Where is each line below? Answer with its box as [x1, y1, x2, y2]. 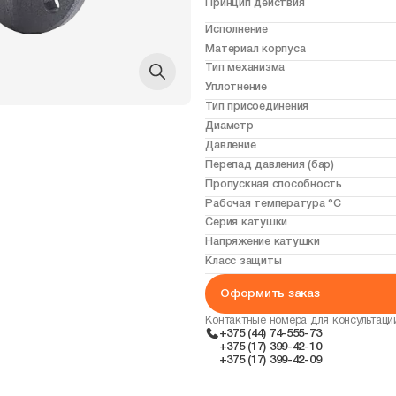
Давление [205, 140, 256, 150]
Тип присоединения [205, 102, 309, 112]
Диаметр [205, 121, 254, 132]
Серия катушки [205, 217, 288, 228]
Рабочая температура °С [205, 198, 341, 209]
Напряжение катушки [205, 237, 320, 247]
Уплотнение [205, 82, 267, 93]
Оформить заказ [220, 287, 320, 300]
